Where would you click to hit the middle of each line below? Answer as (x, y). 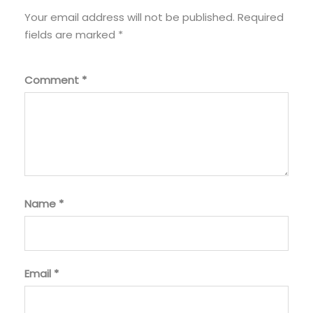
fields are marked (71, 34)
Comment (53, 80)
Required (261, 17)
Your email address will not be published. (130, 17)
